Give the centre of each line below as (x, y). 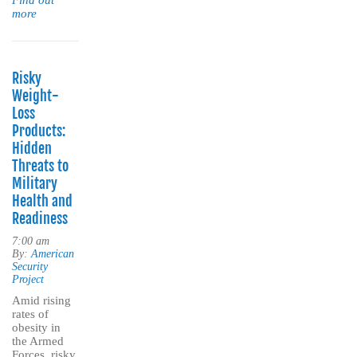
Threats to (40, 166)
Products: (39, 131)
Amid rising (41, 301)
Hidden (32, 149)
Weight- (35, 96)
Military (35, 184)
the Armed (38, 341)
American (53, 254)
